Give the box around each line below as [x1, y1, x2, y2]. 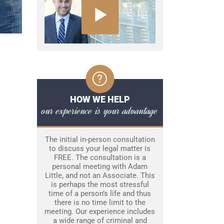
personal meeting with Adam [52, 162, 147, 171]
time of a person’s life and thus [48, 189, 151, 198]
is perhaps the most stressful [50, 180, 149, 189]
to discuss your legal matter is [49, 144, 150, 153]
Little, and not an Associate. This [44, 171, 155, 180]
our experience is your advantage [41, 103, 158, 118]
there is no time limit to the [54, 198, 145, 207]
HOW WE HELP [69, 94, 130, 105]
